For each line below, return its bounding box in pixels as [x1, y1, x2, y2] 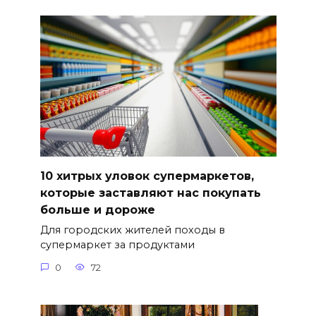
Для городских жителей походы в [39, 224, 225, 237]
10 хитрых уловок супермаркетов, [39, 169, 254, 183]
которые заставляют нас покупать [39, 186, 261, 200]
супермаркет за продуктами [39, 238, 195, 252]
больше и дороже [39, 202, 155, 217]
